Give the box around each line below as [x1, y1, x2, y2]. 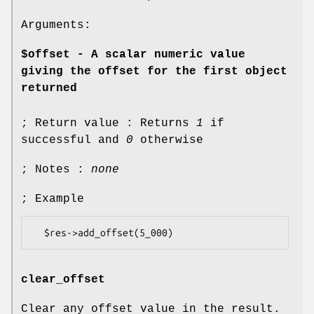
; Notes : [21, 163, 91, 176]
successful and [21, 133, 126, 146]
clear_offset [21, 273, 105, 287]
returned [21, 81, 77, 95]
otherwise [133, 133, 203, 146]
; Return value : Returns [21, 116, 196, 130]
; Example [21, 192, 84, 205]
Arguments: [21, 18, 91, 32]
